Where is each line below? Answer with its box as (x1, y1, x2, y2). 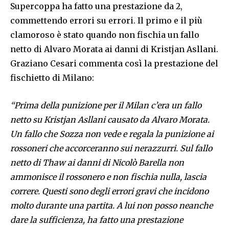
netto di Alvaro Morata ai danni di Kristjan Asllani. (10, 43, 218, 54)
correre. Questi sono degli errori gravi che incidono (10, 186, 209, 196)
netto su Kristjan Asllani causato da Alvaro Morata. (10, 114, 210, 125)
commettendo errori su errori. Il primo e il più (10, 15, 202, 26)
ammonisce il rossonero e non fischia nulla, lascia (10, 171, 207, 182)
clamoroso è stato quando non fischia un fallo (10, 29, 199, 40)
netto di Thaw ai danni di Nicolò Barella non (10, 157, 184, 168)
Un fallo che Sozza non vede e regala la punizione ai (10, 128, 214, 139)
